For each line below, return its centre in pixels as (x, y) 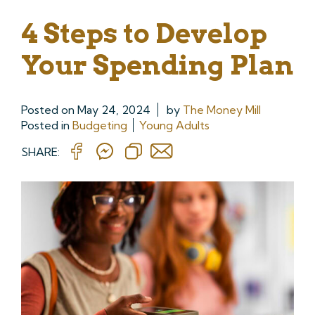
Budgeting (100, 125)
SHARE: (40, 152)
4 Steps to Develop (144, 33)
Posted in (47, 125)
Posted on (49, 109)
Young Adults (174, 125)
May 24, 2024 (114, 109)
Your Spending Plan (157, 64)
